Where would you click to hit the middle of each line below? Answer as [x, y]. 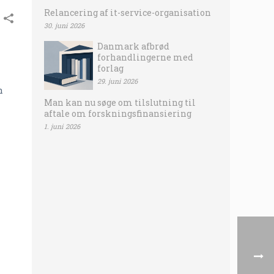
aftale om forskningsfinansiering [118, 113]
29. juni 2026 [117, 81]
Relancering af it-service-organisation [128, 13]
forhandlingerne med [145, 57]
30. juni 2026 [64, 25]
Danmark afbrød [133, 46]
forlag [110, 68]
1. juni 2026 [62, 126]
